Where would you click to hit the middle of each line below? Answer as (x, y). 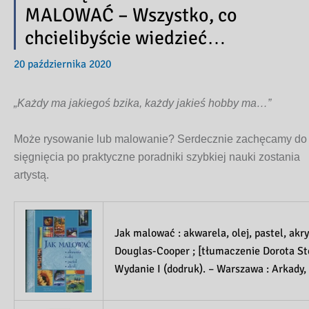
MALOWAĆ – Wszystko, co (131, 15)
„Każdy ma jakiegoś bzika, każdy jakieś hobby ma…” (142, 103)
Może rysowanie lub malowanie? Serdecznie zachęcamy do (160, 139)
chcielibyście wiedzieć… (126, 38)
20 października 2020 (62, 64)
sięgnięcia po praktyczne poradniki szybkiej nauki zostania (157, 157)
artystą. (31, 175)
